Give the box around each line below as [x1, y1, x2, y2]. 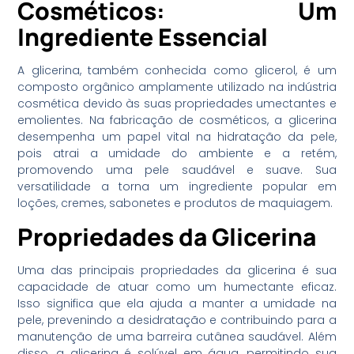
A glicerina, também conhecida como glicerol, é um [17, 62, 337, 79]
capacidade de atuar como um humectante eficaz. [17, 278, 337, 295]
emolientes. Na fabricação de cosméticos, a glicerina [17, 112, 337, 129]
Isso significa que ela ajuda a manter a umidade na [17, 295, 337, 311]
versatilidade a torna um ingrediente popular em [17, 179, 337, 195]
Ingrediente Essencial [17, 21, 269, 54]
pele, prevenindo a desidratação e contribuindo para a [17, 311, 337, 328]
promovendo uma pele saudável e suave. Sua [17, 162, 337, 179]
